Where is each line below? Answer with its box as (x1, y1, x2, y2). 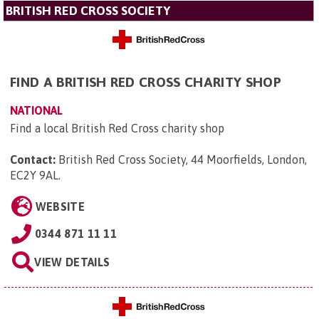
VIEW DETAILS (34, 255, 110, 268)
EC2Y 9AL (10, 168, 58, 182)
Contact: (10, 152, 56, 166)
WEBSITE (35, 199, 85, 213)
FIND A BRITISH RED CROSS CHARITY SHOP (10, 73, 281, 90)
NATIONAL (10, 103, 63, 117)
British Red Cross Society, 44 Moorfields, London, (58, 152, 307, 166)
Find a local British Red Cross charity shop (10, 121, 224, 135)
